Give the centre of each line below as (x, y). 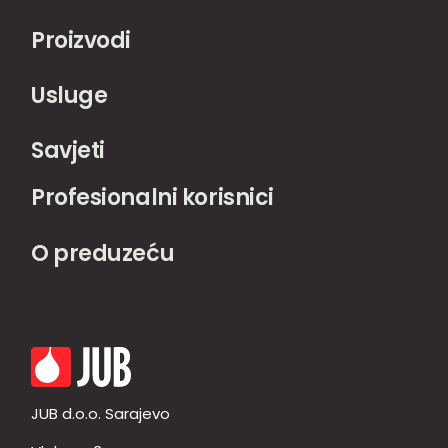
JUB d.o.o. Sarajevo (100, 413)
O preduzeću (103, 253)
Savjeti (68, 150)
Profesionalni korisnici (152, 197)
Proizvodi (81, 40)
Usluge (69, 95)
